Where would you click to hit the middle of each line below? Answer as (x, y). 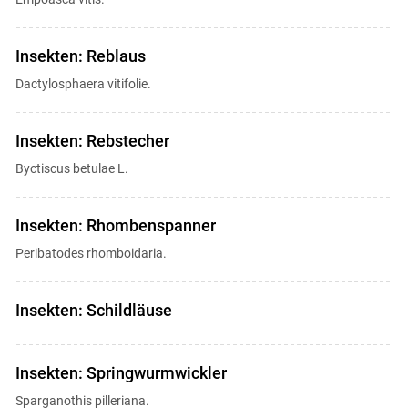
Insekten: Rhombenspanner (115, 225)
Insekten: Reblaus (80, 56)
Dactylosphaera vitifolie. (83, 84)
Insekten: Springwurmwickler (121, 373)
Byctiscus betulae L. (71, 168)
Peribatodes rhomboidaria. (91, 253)
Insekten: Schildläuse (93, 310)
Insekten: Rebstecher (92, 141)
